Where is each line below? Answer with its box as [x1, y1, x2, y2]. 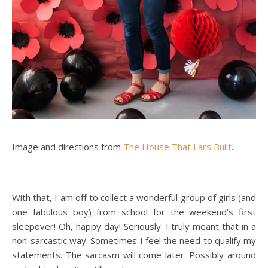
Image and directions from [12, 140, 123, 153]
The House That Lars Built [123, 140, 232, 153]
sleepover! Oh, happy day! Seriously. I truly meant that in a [12, 220, 256, 232]
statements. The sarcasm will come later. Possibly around [12, 248, 256, 261]
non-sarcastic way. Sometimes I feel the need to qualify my [12, 234, 256, 246]
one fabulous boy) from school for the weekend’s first [12, 205, 256, 218]
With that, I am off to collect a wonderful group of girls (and [12, 191, 256, 203]
